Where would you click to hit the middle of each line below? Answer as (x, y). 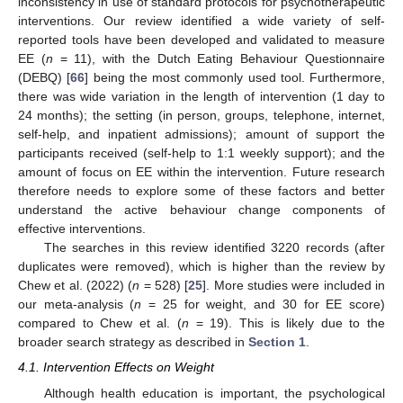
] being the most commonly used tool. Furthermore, (235, 78)
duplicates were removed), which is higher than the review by (201, 267)
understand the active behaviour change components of (201, 210)
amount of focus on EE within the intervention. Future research (201, 172)
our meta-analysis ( (76, 304)
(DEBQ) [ (45, 78)
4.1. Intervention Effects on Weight (116, 367)
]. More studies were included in (294, 286)
